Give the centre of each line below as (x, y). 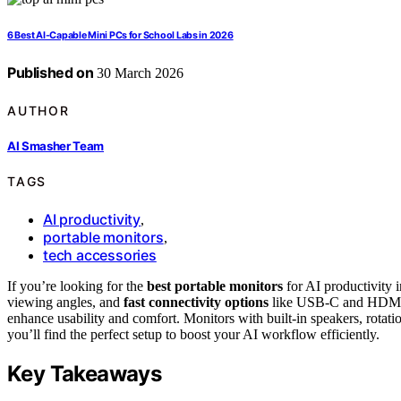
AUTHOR (38, 110)
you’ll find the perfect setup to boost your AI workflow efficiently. (193, 334)
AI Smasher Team (56, 145)
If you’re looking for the (77, 286)
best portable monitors (215, 286)
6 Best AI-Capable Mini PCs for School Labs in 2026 (120, 36)
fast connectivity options (196, 302)
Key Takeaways (85, 373)
